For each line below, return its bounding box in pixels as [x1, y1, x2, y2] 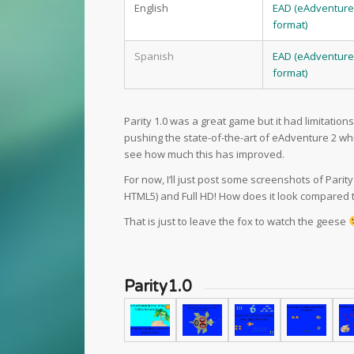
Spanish [134, 49, 174, 64]
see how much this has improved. [124, 147, 284, 162]
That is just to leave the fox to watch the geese [124, 214, 348, 229]
